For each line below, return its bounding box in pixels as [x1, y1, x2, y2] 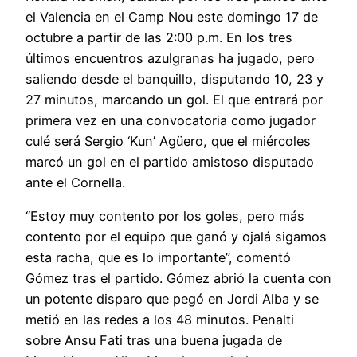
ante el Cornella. [25, 174, 125, 190]
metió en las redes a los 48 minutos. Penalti [25, 311, 294, 328]
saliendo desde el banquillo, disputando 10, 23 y [25, 70, 324, 87]
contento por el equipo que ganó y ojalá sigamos [25, 228, 327, 245]
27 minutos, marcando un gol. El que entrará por [25, 91, 323, 108]
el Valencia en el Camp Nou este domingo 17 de [25, 8, 318, 25]
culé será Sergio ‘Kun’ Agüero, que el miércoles [25, 132, 311, 149]
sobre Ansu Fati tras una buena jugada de [25, 331, 282, 348]
